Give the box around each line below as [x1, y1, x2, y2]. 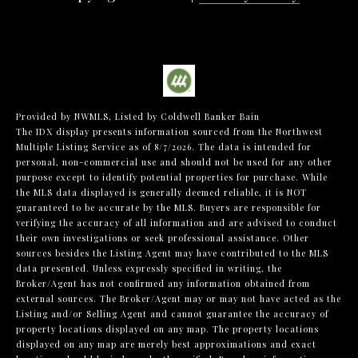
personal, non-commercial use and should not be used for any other [16, 156, 332, 169]
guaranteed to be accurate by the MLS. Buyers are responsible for [16, 201, 321, 214]
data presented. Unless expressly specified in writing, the [16, 262, 282, 275]
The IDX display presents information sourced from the [16, 125, 276, 138]
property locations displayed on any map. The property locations [16, 323, 319, 336]
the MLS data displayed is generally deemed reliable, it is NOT [16, 186, 307, 199]
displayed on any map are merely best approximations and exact [16, 338, 316, 351]
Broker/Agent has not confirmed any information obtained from [16, 277, 310, 290]
